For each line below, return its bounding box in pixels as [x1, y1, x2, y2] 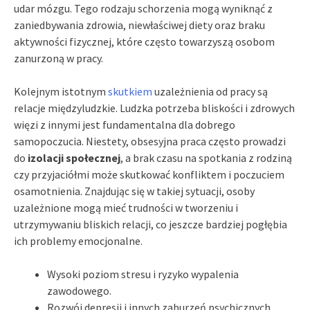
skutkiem [108, 84, 152, 98]
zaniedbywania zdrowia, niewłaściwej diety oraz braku [14, 17, 265, 32]
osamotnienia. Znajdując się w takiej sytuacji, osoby [14, 183, 255, 198]
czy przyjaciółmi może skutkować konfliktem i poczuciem [14, 167, 284, 181]
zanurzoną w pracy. [14, 51, 103, 65]
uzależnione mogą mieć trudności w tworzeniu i [14, 200, 238, 215]
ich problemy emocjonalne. [14, 233, 143, 248]
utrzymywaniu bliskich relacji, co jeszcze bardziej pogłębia [14, 217, 287, 231]
